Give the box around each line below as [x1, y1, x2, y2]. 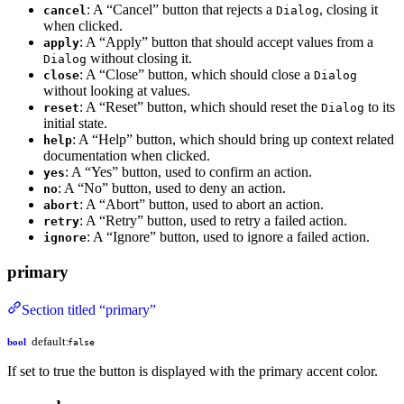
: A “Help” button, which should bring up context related [72, 131, 394, 147]
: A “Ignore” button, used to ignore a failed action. [87, 228, 370, 244]
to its [364, 98, 395, 115]
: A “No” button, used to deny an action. [58, 179, 286, 196]
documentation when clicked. [43, 147, 210, 163]
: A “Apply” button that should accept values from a [79, 33, 373, 50]
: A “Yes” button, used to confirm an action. [65, 163, 312, 179]
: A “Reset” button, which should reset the [79, 98, 321, 115]
